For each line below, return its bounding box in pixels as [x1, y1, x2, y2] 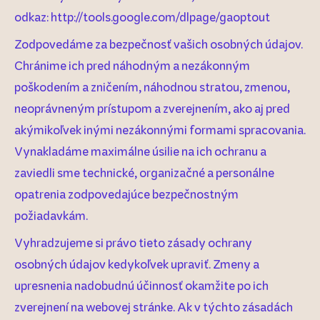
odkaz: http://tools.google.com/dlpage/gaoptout [14, 8, 270, 25]
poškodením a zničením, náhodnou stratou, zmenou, [14, 78, 290, 95]
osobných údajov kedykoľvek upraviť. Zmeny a [14, 255, 259, 272]
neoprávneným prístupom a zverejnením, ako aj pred [14, 99, 290, 116]
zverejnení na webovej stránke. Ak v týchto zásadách [14, 298, 293, 315]
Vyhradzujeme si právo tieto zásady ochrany [14, 234, 252, 251]
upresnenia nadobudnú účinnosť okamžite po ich [14, 276, 269, 294]
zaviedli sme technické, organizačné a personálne [14, 164, 274, 181]
